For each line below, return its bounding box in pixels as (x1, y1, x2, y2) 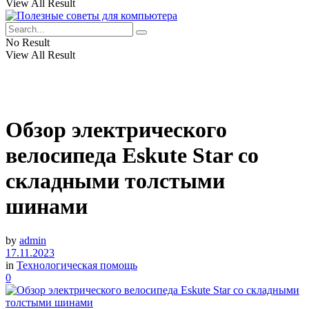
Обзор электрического (6, 117, 227, 143)
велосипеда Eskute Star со (6, 143, 259, 168)
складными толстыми (6, 168, 225, 194)
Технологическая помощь (17, 259, 137, 271)
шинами (6, 194, 88, 219)
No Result (6, 37, 50, 48)
